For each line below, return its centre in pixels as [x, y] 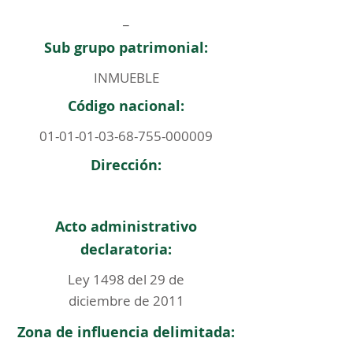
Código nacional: [126, 106]
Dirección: [126, 165]
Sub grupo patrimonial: [126, 48]
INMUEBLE [126, 78]
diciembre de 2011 [126, 301]
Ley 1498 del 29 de [126, 279]
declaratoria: [126, 249]
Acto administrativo [126, 227]
